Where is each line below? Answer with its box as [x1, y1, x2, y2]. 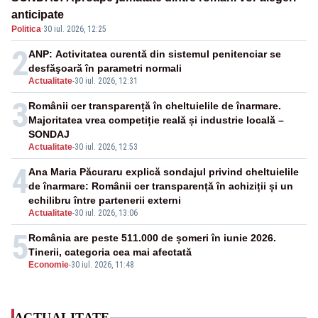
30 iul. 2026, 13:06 [75, 208, 138, 219]
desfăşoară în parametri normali [28, 62, 182, 75]
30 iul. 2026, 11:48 [71, 260, 134, 270]
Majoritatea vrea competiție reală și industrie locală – [28, 114, 284, 126]
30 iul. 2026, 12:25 [43, 24, 106, 35]
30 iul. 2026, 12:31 [75, 76, 138, 87]
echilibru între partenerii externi [28, 194, 181, 207]
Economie [28, 260, 69, 270]
